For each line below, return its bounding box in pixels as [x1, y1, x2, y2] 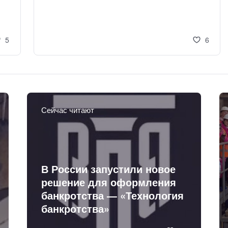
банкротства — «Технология [41, 188, 184, 203]
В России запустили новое [41, 162, 176, 176]
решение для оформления [41, 175, 177, 189]
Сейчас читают [41, 104, 95, 115]
